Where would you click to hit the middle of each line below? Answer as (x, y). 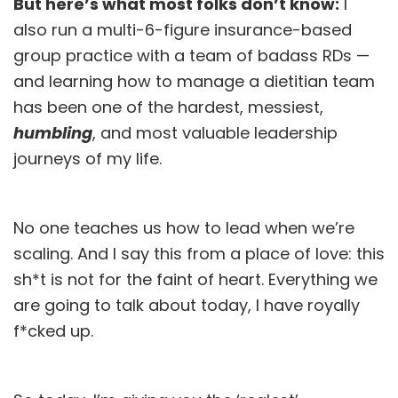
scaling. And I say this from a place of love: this (199, 254)
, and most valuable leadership (215, 133)
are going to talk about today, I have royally (187, 306)
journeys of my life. (88, 159)
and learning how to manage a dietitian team (194, 82)
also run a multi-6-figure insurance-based (183, 30)
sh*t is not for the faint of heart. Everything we (195, 280)
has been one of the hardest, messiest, (168, 107)
